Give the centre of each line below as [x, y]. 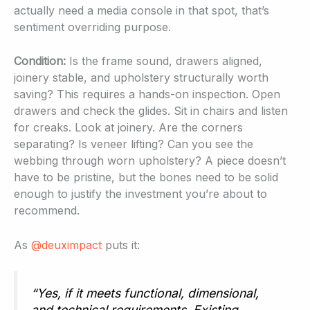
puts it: [121, 245]
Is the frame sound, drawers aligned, [164, 61]
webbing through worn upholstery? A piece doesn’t [150, 161]
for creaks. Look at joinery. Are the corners [128, 128]
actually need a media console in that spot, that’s [142, 10]
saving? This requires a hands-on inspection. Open [147, 94]
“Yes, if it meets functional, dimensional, [145, 293]
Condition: [40, 61]
